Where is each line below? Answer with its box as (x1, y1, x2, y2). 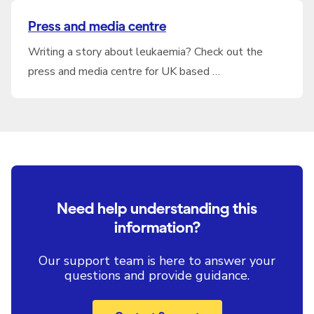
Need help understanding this (57, 199, 257, 218)
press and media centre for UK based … (28, 64, 220, 79)
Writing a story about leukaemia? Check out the (28, 44, 263, 60)
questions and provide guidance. (64, 267, 250, 284)
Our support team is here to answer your (39, 252, 275, 269)
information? (114, 218, 200, 237)
